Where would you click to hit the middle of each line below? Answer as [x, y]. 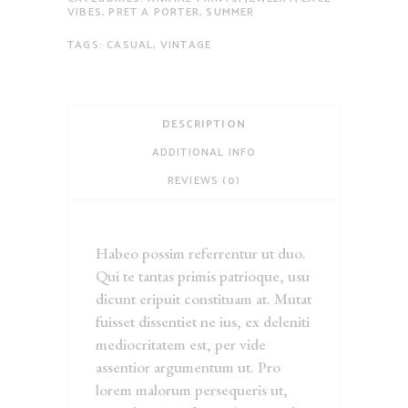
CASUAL [130, 46]
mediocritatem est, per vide [181, 345]
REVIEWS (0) [204, 181]
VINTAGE [186, 46]
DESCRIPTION [204, 125]
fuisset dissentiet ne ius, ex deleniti [203, 322]
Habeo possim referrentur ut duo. [201, 254]
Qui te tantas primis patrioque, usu [203, 276]
